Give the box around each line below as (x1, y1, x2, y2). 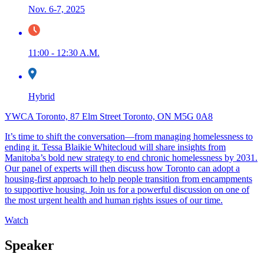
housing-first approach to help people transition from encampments (5, 174, 252, 184)
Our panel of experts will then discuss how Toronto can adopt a (5, 163, 240, 174)
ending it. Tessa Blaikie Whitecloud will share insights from (5, 142, 226, 153)
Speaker (5, 237, 54, 253)
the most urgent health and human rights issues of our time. (5, 195, 223, 206)
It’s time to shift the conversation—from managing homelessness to (5, 131, 253, 142)
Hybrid (28, 91, 55, 102)
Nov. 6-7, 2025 (28, 4, 85, 15)
